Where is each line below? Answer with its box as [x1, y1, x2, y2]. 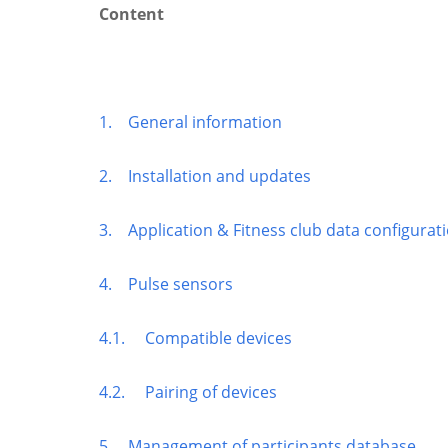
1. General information [99, 110, 282, 133]
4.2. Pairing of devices [99, 380, 277, 403]
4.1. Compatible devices [99, 326, 292, 349]
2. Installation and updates [99, 164, 311, 187]
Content [99, 2, 164, 25]
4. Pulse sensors [99, 272, 233, 295]
